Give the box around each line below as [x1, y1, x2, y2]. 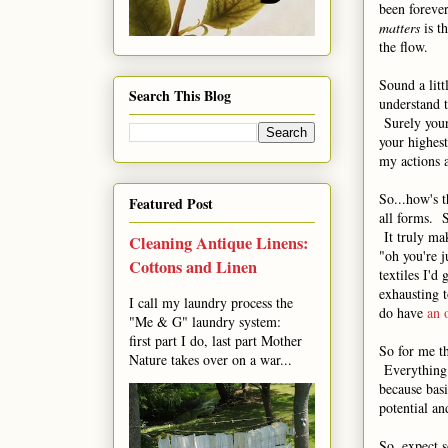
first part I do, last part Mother [129, 330, 302, 350]
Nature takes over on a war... [129, 349, 292, 369]
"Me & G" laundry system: [129, 311, 290, 331]
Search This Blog [129, 85, 231, 107]
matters [379, 17, 420, 37]
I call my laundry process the [129, 292, 293, 312]
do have [379, 302, 427, 322]
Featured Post [129, 192, 213, 214]
